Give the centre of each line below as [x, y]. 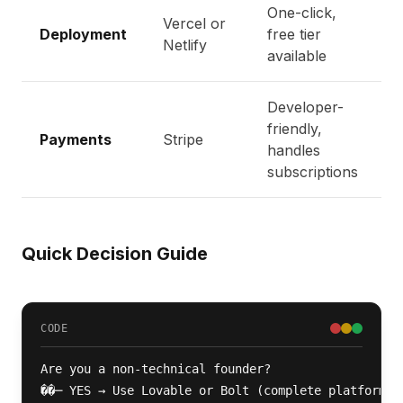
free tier [294, 34]
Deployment [83, 34]
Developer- [305, 107]
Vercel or [194, 23]
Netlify [185, 45]
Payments [76, 139]
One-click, [302, 13]
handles [294, 150]
